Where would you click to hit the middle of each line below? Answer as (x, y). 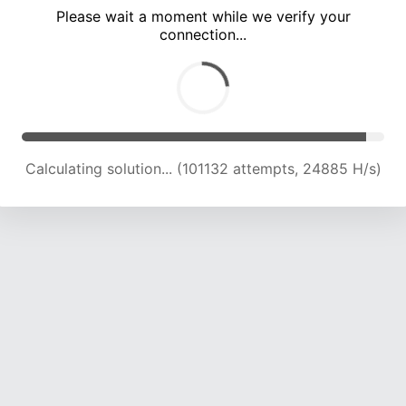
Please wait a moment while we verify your (203, 17)
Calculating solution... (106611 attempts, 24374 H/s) (203, 169)
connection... (203, 35)
